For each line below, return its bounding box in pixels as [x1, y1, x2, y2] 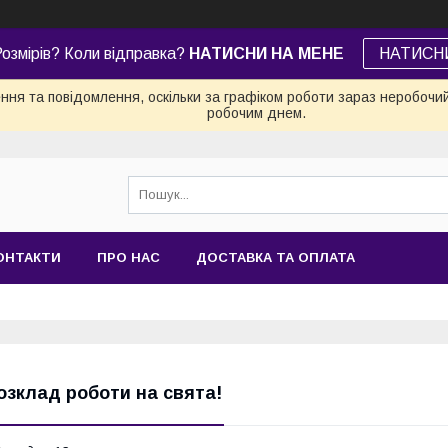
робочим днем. [207, 105, 306, 121]
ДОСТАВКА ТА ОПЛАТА [196, 250, 355, 265]
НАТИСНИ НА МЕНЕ [188, 45, 348, 62]
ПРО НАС [97, 250, 160, 265]
